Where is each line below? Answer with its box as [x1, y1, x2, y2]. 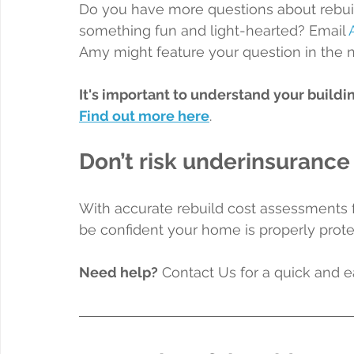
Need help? [79, 263, 158, 281]
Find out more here [79, 107, 209, 124]
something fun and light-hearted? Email [79, 21, 348, 39]
